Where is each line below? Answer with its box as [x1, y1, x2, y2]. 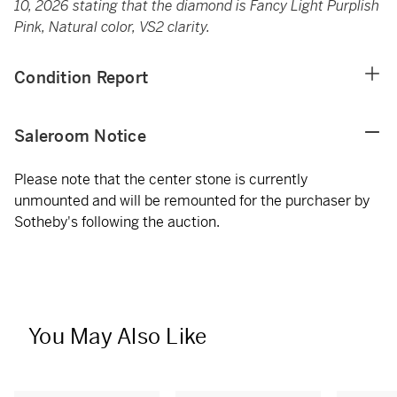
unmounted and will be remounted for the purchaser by [14, 191, 370, 210]
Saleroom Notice [14, 126, 146, 146]
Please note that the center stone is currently [14, 170, 307, 189]
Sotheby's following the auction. [14, 213, 220, 231]
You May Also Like [28, 323, 207, 350]
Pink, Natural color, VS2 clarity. [14, 18, 210, 36]
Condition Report [14, 67, 148, 88]
